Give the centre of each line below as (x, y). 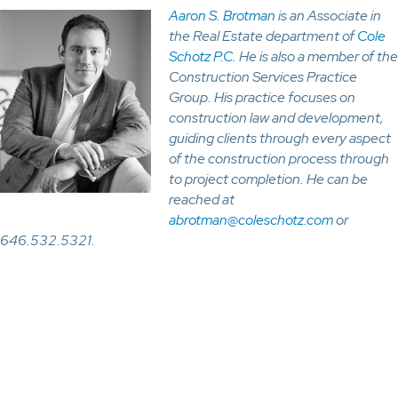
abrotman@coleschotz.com (251, 220)
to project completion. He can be (268, 179)
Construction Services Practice (263, 77)
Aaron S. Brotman (222, 16)
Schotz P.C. (203, 56)
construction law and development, (276, 118)
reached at (202, 199)
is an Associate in (328, 16)
